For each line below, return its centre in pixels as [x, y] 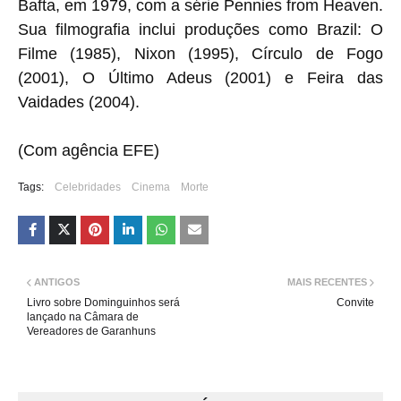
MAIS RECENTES [327, 282]
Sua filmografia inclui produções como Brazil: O [200, 29]
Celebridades [88, 187]
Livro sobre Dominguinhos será [103, 302]
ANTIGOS [57, 282]
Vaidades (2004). [81, 102]
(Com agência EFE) [89, 150]
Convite [355, 302]
